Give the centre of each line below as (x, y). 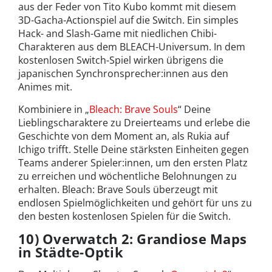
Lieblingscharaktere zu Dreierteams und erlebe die (134, 122)
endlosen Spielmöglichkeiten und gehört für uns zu (135, 202)
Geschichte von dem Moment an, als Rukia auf (124, 136)
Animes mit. (45, 87)
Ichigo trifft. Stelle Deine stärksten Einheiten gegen (134, 149)
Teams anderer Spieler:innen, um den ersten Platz (133, 162)
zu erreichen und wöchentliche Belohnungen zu (127, 176)
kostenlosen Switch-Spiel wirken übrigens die (121, 60)
